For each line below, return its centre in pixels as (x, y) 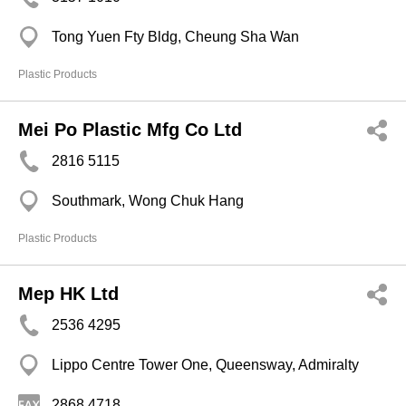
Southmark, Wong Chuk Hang (148, 201)
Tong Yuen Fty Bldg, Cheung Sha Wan (175, 37)
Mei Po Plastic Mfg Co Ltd (130, 130)
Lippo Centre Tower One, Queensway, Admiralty (205, 365)
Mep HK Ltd (68, 294)
